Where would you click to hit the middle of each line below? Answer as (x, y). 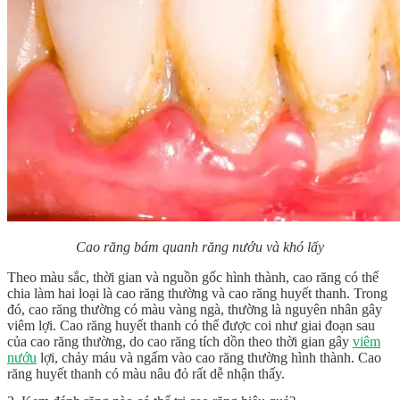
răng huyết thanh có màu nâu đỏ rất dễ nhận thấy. (146, 374)
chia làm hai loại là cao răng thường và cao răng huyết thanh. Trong (197, 294)
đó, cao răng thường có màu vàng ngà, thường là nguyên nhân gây (195, 310)
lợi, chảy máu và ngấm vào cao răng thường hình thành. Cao (209, 358)
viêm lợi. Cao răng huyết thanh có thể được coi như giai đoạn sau (191, 326)
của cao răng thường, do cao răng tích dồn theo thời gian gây (180, 342)
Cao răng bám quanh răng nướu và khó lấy (200, 247)
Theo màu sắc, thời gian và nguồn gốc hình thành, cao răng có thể (193, 278)
